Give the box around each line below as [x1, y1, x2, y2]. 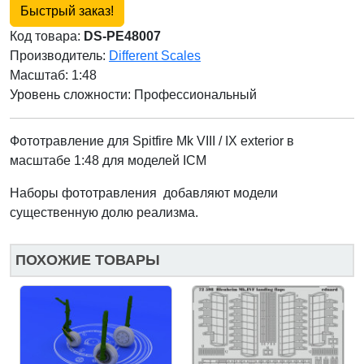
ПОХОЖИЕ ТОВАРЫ [15, 252, 160, 269]
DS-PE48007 [84, 29, 161, 44]
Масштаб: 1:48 [10, 68, 97, 83]
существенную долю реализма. [10, 206, 198, 220]
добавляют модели [160, 186, 278, 201]
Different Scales [109, 49, 201, 63]
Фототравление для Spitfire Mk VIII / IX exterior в [10, 134, 294, 149]
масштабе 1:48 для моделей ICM [10, 154, 206, 168]
